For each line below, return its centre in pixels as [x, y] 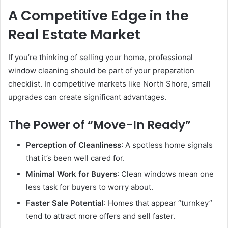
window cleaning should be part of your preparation [101, 70]
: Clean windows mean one [165, 174]
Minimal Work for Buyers [72, 174]
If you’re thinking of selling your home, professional [101, 57]
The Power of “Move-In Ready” [99, 124]
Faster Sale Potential [65, 203]
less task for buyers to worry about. [90, 187]
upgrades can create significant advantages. [87, 97]
